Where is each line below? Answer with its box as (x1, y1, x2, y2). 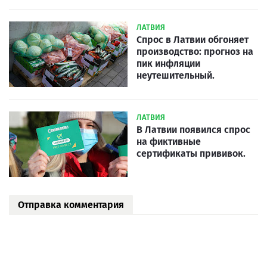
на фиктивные (136, 136, 201, 148)
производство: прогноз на (136, 46, 253, 58)
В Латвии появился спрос (136, 124, 250, 136)
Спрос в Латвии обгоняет (136, 34, 249, 46)
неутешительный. (136, 70, 215, 82)
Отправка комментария (18, 199, 124, 211)
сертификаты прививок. (136, 148, 246, 160)
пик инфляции (136, 58, 200, 70)
